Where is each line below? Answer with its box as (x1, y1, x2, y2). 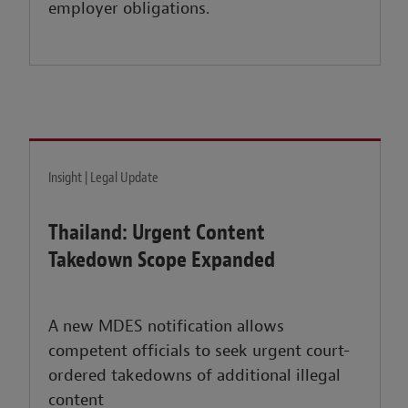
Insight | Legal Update (48, 168, 159, 188)
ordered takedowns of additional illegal (48, 365, 342, 387)
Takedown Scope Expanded (48, 246, 276, 274)
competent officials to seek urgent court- (48, 341, 351, 362)
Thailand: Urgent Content (48, 219, 266, 247)
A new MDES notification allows (48, 316, 285, 338)
